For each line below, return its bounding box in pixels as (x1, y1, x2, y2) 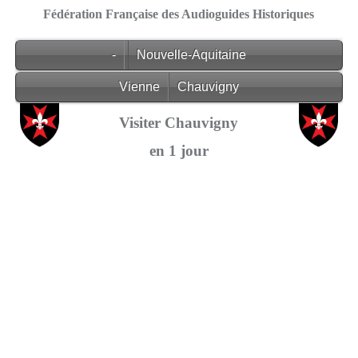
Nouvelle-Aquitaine (136, 48, 246, 62)
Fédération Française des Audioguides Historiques (43, 7, 315, 21)
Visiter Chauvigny (119, 113, 239, 131)
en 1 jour (149, 142, 209, 160)
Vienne (118, 79, 160, 93)
